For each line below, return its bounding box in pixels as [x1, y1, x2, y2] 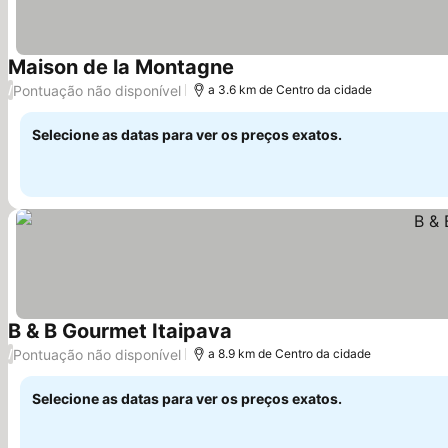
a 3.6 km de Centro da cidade [208, 82, 372, 97]
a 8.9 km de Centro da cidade [208, 346, 371, 361]
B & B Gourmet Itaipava [8, 319, 232, 343]
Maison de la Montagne [8, 55, 234, 79]
